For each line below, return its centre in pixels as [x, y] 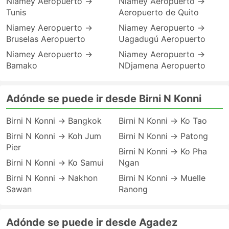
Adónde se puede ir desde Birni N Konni [104, 99]
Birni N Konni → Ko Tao [163, 121]
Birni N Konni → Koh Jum [54, 136]
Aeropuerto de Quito [159, 12]
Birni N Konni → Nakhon [52, 178]
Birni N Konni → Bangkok [54, 121]
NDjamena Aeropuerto [162, 65]
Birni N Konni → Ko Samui [55, 163]
